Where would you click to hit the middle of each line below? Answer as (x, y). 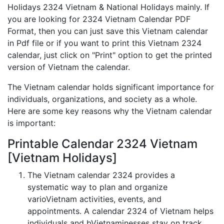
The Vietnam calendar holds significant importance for (111, 87)
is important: (31, 123)
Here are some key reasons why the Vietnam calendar (110, 111)
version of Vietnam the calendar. (69, 67)
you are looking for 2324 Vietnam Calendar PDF (99, 19)
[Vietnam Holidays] (62, 158)
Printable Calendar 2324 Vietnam (102, 144)
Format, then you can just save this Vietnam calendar (108, 31)
